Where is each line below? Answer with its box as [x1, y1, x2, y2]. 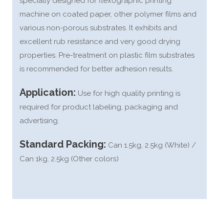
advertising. [20, 116, 59, 125]
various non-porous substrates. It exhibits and [20, 23, 177, 32]
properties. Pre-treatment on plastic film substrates [20, 51, 195, 60]
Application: [20, 87, 76, 98]
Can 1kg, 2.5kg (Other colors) [20, 154, 119, 163]
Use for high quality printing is [76, 89, 180, 98]
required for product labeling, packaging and [20, 103, 178, 111]
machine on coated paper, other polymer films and [20, 10, 197, 19]
